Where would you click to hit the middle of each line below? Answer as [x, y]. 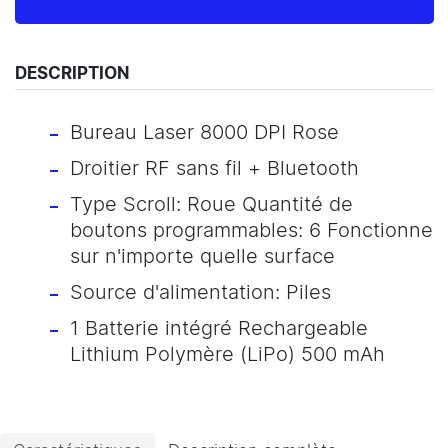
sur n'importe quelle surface [202, 256]
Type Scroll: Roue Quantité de [211, 204]
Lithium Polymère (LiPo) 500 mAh [227, 354]
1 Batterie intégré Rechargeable [219, 328]
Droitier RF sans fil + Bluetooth [214, 168]
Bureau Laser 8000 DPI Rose [204, 132]
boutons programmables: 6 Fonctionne [251, 230]
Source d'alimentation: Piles [200, 292]
